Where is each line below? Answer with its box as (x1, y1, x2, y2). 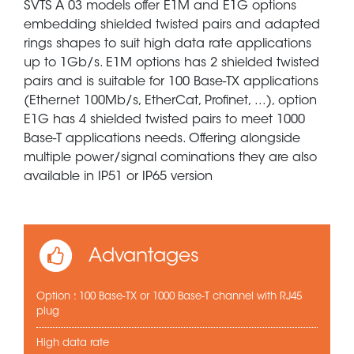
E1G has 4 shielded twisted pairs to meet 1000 (24, 114, 305, 127)
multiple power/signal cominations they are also (24, 152, 317, 165)
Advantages (84, 247, 199, 266)
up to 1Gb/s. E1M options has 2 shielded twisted (24, 57, 319, 70)
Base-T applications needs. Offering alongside (24, 133, 300, 146)
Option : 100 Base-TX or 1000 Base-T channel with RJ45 (36, 292, 302, 303)
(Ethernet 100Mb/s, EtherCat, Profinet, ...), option (24, 95, 317, 108)
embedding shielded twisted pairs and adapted (24, 19, 320, 32)
